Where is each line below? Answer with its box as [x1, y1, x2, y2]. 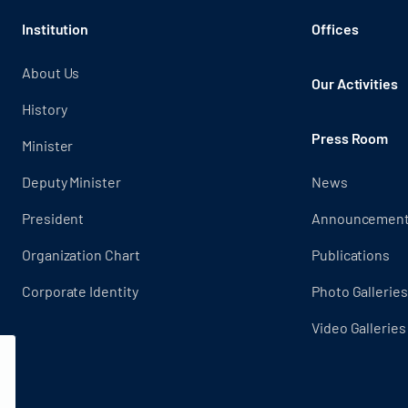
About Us [21, 64, 80, 82]
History [21, 100, 67, 118]
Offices [311, 20, 359, 38]
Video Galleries [311, 319, 406, 337]
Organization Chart [21, 246, 140, 264]
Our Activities [311, 75, 398, 93]
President [21, 209, 85, 228]
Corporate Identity [21, 282, 138, 301]
